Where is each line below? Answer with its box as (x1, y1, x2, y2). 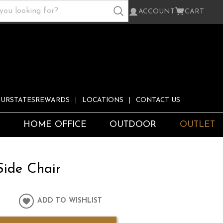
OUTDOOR (110, 120, 157, 129)
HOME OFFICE (23, 120, 87, 129)
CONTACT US (136, 97, 180, 104)
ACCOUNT (138, 8, 175, 15)
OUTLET (180, 120, 215, 129)
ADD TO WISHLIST (37, 197, 103, 205)
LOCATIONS (82, 97, 123, 104)
